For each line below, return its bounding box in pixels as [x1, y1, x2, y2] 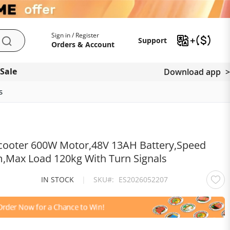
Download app [164, 66, 221, 78]
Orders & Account [51, 40, 114, 49]
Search [6, 39, 39, 53]
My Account [32, 28, 78, 39]
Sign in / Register [51, 31, 99, 40]
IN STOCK [41, 175, 74, 184]
